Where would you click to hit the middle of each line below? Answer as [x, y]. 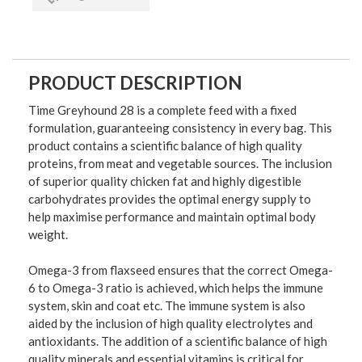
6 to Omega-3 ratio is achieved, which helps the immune [176, 288]
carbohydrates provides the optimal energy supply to [170, 199]
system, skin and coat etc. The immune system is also [167, 306]
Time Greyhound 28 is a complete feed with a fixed [162, 110]
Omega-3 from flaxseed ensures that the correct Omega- [181, 270]
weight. [48, 235]
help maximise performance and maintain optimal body [172, 217]
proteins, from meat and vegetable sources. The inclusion [180, 164]
